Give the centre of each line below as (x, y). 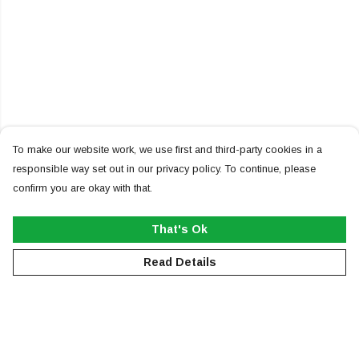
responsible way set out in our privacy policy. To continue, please (164, 169)
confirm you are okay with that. (83, 188)
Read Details (179, 262)
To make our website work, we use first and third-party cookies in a (167, 149)
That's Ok (179, 229)
